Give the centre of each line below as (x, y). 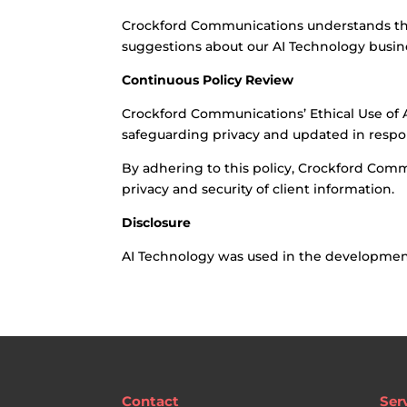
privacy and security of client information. (258, 189)
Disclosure (157, 223)
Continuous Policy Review (208, 80)
